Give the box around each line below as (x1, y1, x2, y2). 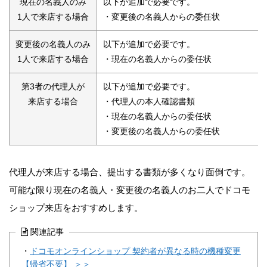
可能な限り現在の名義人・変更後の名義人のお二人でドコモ (9, 184, 250, 195)
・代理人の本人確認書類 (103, 97, 195, 106)
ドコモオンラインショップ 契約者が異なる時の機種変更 (30, 246, 241, 256)
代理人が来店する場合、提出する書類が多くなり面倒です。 (9, 166, 250, 177)
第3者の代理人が (21, 82, 85, 91)
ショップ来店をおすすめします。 (9, 202, 143, 213)
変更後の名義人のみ (15, 39, 91, 49)
